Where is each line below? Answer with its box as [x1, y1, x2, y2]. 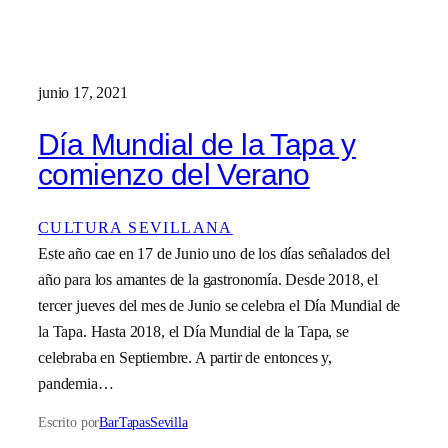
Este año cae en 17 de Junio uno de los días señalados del [38, 243, 390, 263]
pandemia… [38, 373, 114, 393]
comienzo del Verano [38, 158, 310, 192]
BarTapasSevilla [99, 414, 188, 431]
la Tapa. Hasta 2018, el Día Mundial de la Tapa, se [38, 321, 349, 341]
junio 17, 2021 [38, 82, 128, 102]
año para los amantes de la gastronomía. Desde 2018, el [38, 269, 379, 289]
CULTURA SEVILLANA [38, 217, 233, 237]
